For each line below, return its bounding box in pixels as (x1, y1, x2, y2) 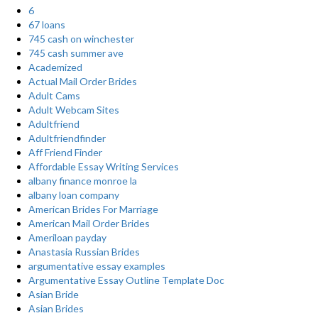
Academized (28, 61, 82, 73)
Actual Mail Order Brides (28, 75, 137, 87)
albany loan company (28, 189, 119, 201)
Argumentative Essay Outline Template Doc (28, 274, 224, 286)
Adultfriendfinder (28, 132, 106, 144)
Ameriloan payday (28, 231, 106, 243)
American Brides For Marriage (28, 203, 158, 215)
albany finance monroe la (28, 175, 137, 187)
